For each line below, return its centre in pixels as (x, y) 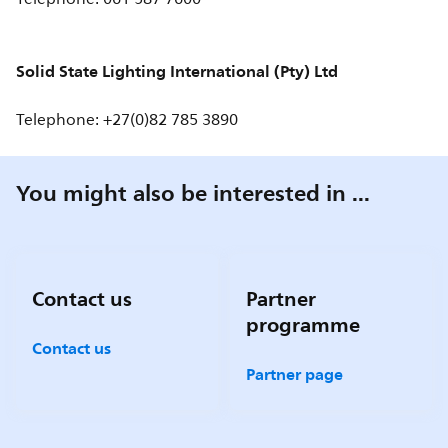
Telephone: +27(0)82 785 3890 (127, 120)
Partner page (294, 374)
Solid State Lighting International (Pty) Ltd (177, 71)
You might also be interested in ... (193, 193)
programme (302, 325)
